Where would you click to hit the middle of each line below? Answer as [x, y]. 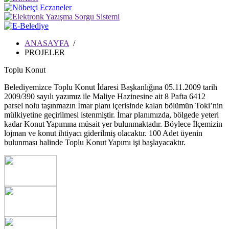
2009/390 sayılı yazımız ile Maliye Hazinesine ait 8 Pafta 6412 [105, 96]
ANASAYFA [47, 43]
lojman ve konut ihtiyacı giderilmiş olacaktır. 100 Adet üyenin [103, 133]
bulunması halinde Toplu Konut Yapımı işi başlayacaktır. [95, 142]
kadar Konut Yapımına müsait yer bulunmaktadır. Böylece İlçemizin [113, 124]
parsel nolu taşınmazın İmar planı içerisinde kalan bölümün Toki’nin [113, 106]
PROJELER [45, 52]
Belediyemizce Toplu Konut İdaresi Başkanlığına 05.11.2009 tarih [111, 87]
